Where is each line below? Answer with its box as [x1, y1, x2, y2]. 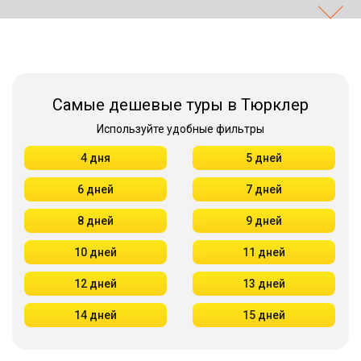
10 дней [74, 246, 117, 259]
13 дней [243, 277, 285, 290]
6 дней [77, 183, 114, 196]
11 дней [243, 246, 285, 259]
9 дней [246, 214, 282, 227]
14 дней [74, 309, 117, 322]
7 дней [246, 183, 282, 196]
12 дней [74, 277, 117, 290]
